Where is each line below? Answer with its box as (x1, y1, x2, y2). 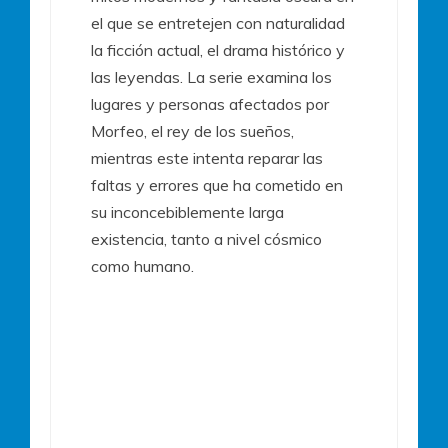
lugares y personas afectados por (91, 93, 329, 114)
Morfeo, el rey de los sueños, (91, 120, 294, 141)
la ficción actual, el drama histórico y (91, 39, 345, 60)
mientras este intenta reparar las (91, 147, 323, 168)
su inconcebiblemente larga (91, 201, 284, 222)
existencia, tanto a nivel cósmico (91, 228, 322, 249)
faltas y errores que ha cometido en (91, 174, 343, 195)
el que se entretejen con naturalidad (91, 12, 345, 33)
